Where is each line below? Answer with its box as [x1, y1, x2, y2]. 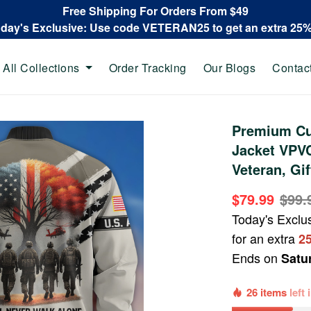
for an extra [232, 229, 299, 247]
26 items [246, 285, 290, 300]
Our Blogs [203, 59, 255, 76]
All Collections [3, 59, 80, 76]
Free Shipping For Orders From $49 [62, 3, 249, 19]
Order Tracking [108, 59, 187, 76]
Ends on [232, 249, 282, 267]
